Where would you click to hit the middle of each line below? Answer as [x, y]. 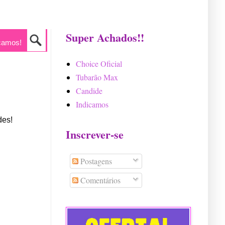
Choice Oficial [99, 64]
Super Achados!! [105, 37]
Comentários [99, 180]
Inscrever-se [95, 134]
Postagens [95, 161]
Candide [89, 91]
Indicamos [92, 104]
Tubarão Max [97, 77]
